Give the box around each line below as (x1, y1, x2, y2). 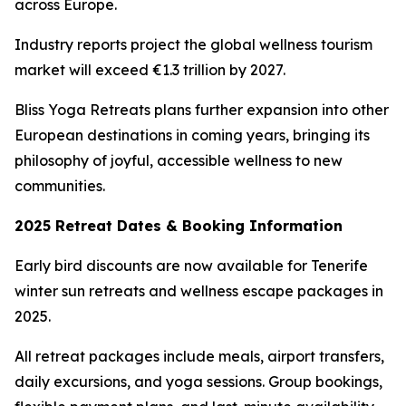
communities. (14, 177, 105, 195)
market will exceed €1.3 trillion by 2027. (14, 61, 285, 79)
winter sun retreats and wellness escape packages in (14, 282, 383, 300)
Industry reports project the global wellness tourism (14, 35, 372, 53)
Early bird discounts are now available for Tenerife (14, 256, 368, 275)
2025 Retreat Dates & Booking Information (14, 217, 343, 235)
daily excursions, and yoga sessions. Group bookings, (14, 372, 382, 391)
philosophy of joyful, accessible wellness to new (14, 151, 343, 169)
